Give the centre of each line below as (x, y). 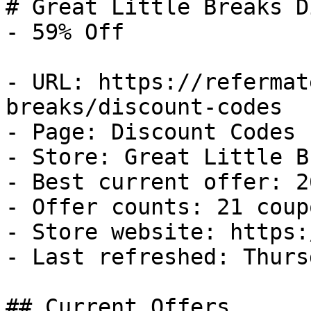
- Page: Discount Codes (151, 132)
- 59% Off (65, 32)
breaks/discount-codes (144, 107)
